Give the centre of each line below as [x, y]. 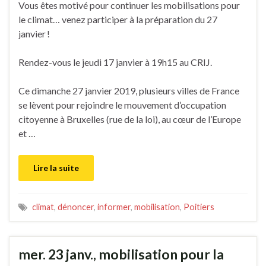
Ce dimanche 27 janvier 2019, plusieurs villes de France [129, 90]
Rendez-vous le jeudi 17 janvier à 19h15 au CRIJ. [115, 62]
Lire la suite [56, 167]
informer [114, 207]
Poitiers [199, 207]
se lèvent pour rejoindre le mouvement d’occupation [122, 104]
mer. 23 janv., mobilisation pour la [121, 254]
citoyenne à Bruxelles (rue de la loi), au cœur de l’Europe [130, 119]
